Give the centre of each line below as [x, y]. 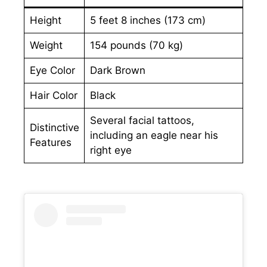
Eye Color [52, 71]
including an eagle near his [154, 136]
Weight [46, 46]
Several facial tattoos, [142, 121]
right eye [111, 150]
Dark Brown [117, 71]
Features [50, 143]
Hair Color [53, 96]
